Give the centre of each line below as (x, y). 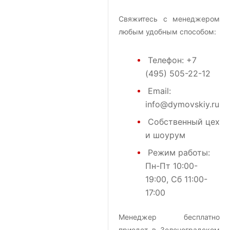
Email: (159, 91)
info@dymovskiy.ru (182, 104)
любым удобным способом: (167, 32)
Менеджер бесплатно (169, 217)
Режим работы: (179, 153)
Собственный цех (184, 122)
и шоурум (165, 135)
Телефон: (167, 60)
